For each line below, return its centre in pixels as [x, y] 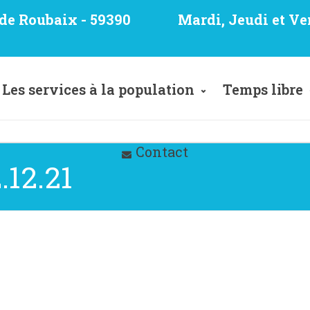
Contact [162, 152]
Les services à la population [98, 89]
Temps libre [263, 89]
